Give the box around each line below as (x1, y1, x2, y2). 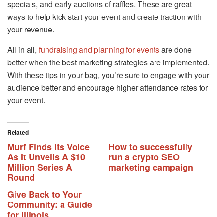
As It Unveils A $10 (7, 151, 85, 164)
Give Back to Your (7, 188, 82, 201)
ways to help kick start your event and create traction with (7, 11, 201, 23)
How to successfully (108, 140, 192, 154)
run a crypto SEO (108, 151, 180, 164)
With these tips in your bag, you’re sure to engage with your (7, 69, 209, 81)
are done (159, 44, 192, 56)
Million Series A (7, 161, 72, 174)
